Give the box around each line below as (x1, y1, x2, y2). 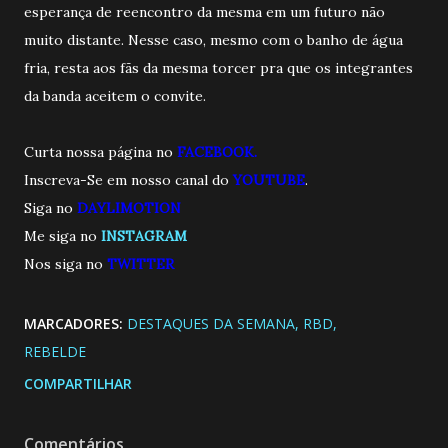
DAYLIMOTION (77, 198, 181, 217)
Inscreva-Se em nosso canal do (24, 170, 229, 189)
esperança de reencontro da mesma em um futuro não (24, 2, 385, 21)
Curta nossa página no (24, 142, 177, 161)
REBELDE (24, 341, 86, 361)
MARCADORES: (24, 313, 123, 333)
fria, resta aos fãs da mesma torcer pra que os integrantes (24, 58, 413, 77)
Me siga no (24, 226, 101, 245)
